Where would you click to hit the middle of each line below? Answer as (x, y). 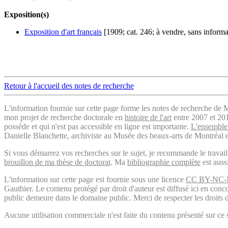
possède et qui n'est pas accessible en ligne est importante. (97, 127)
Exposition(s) (26, 15)
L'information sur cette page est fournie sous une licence (95, 180)
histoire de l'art (148, 118)
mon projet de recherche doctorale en (64, 118)
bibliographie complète (164, 162)
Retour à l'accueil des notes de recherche (69, 86)
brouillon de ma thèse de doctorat (57, 162)
